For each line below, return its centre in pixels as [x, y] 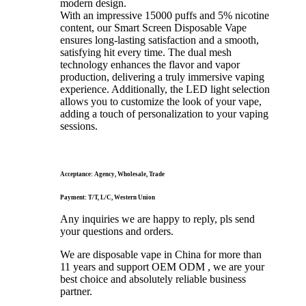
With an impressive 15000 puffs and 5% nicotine [165, 15]
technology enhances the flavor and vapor [150, 64]
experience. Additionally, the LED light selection [165, 89]
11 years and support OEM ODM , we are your [162, 266]
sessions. [79, 126]
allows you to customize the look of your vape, [161, 101]
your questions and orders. [117, 231]
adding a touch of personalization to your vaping [164, 113]
